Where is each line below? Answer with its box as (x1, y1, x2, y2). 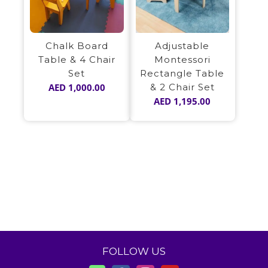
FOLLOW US (102, 245, 166, 258)
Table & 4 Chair (38, 54, 115, 66)
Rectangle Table (140, 68, 225, 80)
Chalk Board (45, 40, 108, 52)
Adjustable (155, 40, 210, 52)
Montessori (154, 54, 211, 66)
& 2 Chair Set (150, 81, 215, 93)
